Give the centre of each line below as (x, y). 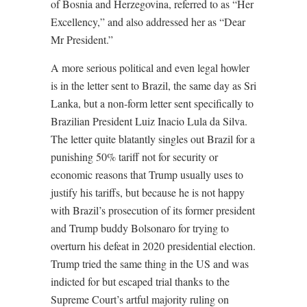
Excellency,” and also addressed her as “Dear (148, 22)
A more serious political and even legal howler (150, 67)
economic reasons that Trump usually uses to (147, 174)
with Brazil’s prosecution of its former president (153, 210)
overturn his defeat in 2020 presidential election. (153, 246)
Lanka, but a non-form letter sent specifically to (152, 103)
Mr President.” (82, 39)
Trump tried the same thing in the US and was (150, 263)
